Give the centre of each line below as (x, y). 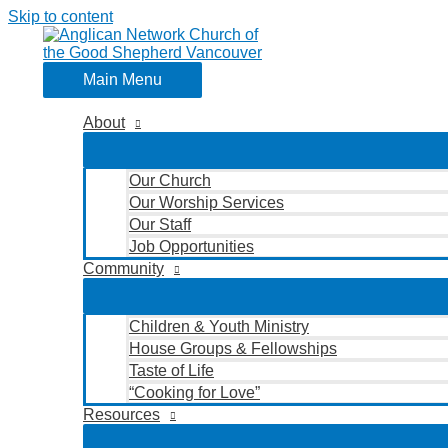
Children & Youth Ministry (219, 326)
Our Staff (160, 224)
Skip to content (60, 16)
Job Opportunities (191, 246)
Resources (121, 414)
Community (123, 268)
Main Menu (122, 79)
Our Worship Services (206, 202)
